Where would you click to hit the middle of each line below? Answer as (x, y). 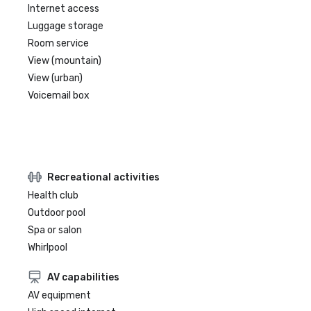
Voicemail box (59, 95)
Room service (58, 43)
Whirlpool (48, 247)
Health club (53, 195)
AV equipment (59, 295)
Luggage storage (66, 26)
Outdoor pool (57, 213)
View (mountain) (65, 61)
